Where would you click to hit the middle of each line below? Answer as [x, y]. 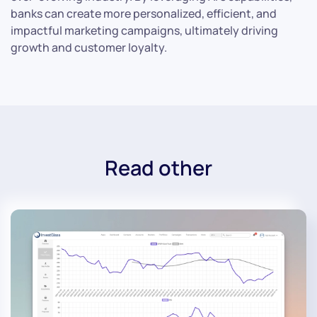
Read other [158, 167]
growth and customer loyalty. [89, 47]
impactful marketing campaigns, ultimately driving [144, 30]
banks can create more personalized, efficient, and [144, 13]
